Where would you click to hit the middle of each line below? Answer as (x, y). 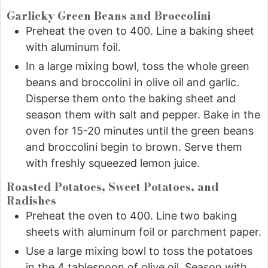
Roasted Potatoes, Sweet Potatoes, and (113, 187)
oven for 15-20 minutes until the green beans (140, 131)
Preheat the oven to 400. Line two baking (131, 215)
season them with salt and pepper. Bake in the (143, 115)
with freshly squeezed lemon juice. (113, 163)
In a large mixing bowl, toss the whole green (138, 66)
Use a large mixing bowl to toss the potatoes (139, 251)
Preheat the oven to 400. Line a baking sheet (140, 31)
